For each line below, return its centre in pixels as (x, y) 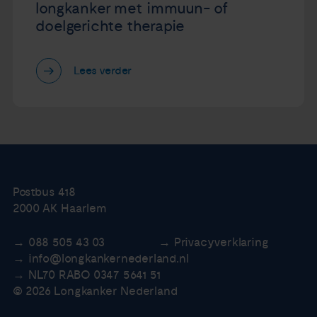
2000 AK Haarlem (59, 209)
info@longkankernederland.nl (108, 259)
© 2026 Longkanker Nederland (95, 291)
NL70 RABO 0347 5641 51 (94, 275)
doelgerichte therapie (110, 26)
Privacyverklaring (221, 242)
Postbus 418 (44, 193)
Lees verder (103, 71)
